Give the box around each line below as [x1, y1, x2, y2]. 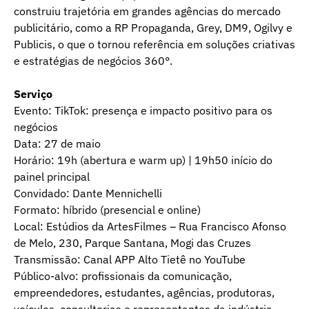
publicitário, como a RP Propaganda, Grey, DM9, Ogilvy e [14, 21, 292, 35]
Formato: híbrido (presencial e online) [14, 203, 201, 217]
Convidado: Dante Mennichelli [14, 186, 162, 201]
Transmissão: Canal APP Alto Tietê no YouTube [14, 252, 246, 267]
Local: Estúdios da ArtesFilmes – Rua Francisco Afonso [14, 219, 286, 234]
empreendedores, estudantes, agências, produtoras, [14, 286, 275, 300]
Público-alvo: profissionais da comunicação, [14, 269, 232, 283]
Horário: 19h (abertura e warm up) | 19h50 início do [14, 153, 272, 168]
